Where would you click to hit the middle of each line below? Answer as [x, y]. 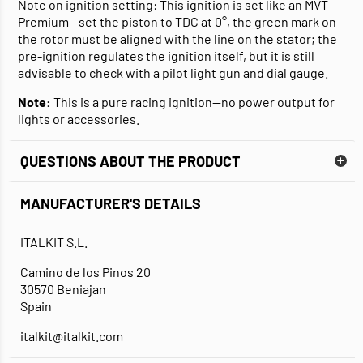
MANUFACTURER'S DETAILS [111, 204]
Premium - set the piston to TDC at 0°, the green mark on [177, 22]
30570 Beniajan [63, 289]
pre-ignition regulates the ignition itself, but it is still [166, 56]
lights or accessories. [79, 119]
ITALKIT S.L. [54, 242]
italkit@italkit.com [72, 336]
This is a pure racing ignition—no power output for [193, 102]
